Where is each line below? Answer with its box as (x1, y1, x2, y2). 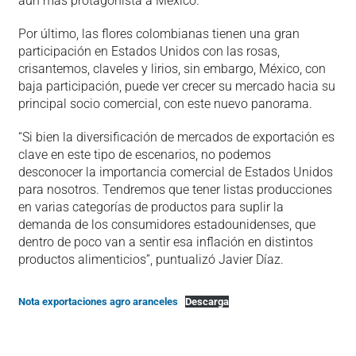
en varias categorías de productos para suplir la (17, 199, 284, 215)
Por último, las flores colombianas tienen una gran (17, 25, 300, 41)
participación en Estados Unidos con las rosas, (17, 43, 280, 59)
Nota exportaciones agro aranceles (17, 295, 178, 308)
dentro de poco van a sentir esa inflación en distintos (17, 234, 313, 250)
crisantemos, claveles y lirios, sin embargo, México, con (17, 60, 326, 76)
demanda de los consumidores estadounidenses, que (17, 216, 315, 232)
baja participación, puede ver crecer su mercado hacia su (17, 78, 335, 94)
